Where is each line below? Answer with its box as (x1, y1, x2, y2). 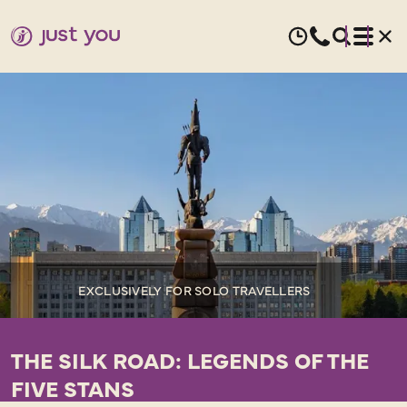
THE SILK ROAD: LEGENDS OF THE (11, 344, 369, 374)
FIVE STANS (11, 372, 134, 402)
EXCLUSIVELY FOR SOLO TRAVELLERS (78, 281, 311, 299)
